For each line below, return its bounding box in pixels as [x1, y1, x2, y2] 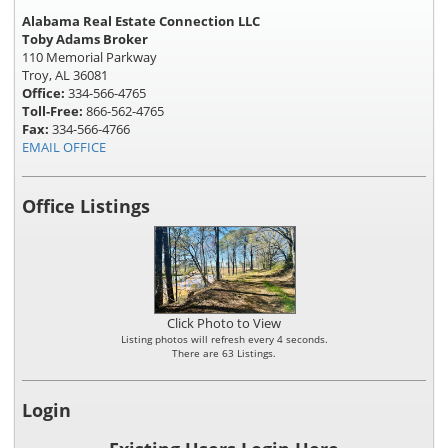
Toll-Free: [22, 101, 86, 120]
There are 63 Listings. [172, 345, 276, 360]
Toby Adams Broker [22, 29, 148, 48]
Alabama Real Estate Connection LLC [22, 11, 260, 30]
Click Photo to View [167, 313, 281, 332]
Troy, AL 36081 [22, 65, 108, 84]
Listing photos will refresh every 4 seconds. [120, 331, 328, 346]
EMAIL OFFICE [22, 137, 106, 156]
